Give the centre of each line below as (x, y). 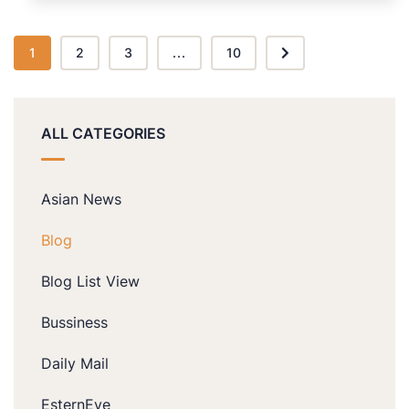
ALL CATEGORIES (103, 134)
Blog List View (90, 282)
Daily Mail (75, 364)
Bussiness (74, 323)
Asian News (81, 199)
